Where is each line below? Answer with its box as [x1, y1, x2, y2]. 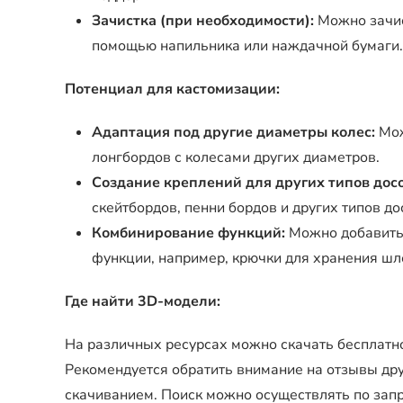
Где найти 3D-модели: [65, 291, 220, 311]
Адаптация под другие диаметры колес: [92, 122, 375, 142]
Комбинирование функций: [92, 223, 285, 243]
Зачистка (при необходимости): [92, 11, 314, 31]
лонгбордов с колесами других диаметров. [92, 148, 380, 167]
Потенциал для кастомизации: [65, 79, 280, 99]
